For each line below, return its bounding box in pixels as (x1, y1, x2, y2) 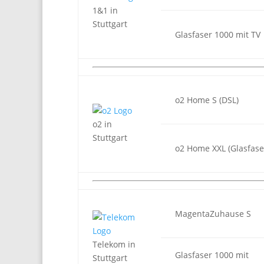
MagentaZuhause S (175, 208, 251, 219)
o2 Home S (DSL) (175, 94, 239, 105)
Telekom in (93, 239, 136, 250)
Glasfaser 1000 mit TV (175, 29, 260, 40)
